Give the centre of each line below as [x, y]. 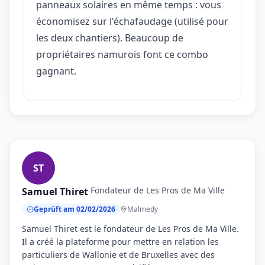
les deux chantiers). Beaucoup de [110, 38]
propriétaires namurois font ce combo [122, 54]
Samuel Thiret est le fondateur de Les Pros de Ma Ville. [130, 228]
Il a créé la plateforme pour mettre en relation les [120, 241]
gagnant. [56, 71]
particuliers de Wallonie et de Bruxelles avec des [118, 254]
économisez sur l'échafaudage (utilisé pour [132, 21]
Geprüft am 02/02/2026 [75, 209]
